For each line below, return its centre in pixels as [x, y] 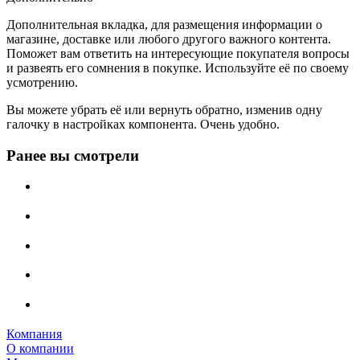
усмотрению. [42, 82]
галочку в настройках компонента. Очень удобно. [143, 124]
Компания [34, 333]
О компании [40, 348]
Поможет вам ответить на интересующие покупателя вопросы [178, 53]
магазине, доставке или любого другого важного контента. [169, 39]
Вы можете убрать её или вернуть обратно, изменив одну [164, 109]
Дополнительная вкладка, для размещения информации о [164, 24]
